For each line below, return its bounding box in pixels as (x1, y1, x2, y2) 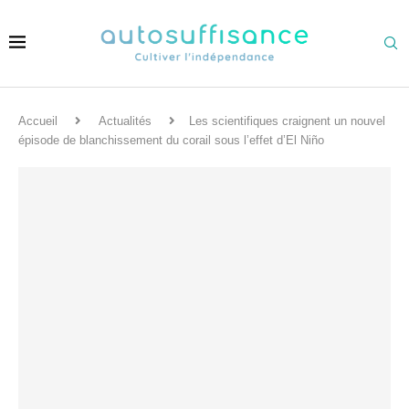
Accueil (18, 114, 58, 128)
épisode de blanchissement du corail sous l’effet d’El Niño (18, 133, 324, 147)
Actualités (99, 114, 152, 128)
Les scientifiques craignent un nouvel (189, 114, 385, 128)
